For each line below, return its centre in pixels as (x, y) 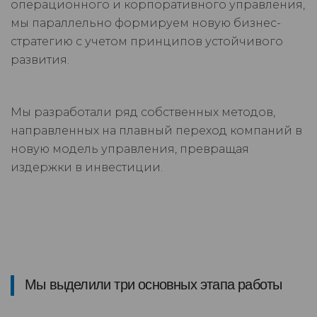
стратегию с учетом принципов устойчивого (147, 42)
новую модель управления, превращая (130, 149)
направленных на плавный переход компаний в (156, 131)
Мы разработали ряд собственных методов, (143, 113)
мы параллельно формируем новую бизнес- (146, 23)
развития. (40, 60)
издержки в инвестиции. (87, 168)
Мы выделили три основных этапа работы (154, 285)
